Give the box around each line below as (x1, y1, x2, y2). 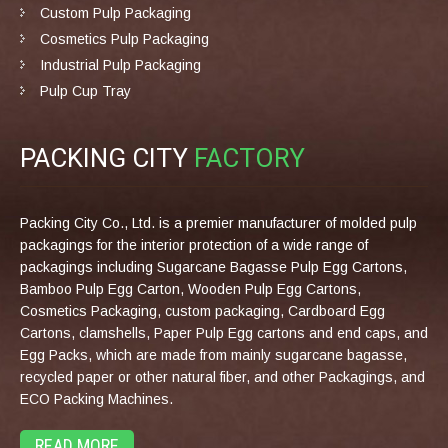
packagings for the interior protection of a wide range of (20, 236, 368, 253)
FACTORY (194, 142, 305, 173)
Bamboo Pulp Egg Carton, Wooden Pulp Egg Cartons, (20, 280, 361, 297)
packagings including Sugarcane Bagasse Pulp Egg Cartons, (20, 258, 407, 275)
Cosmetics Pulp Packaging (40, 30, 209, 47)
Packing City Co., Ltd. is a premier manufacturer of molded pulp (20, 214, 417, 231)
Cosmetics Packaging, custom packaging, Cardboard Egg (20, 302, 385, 319)
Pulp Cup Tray (40, 82, 131, 99)
